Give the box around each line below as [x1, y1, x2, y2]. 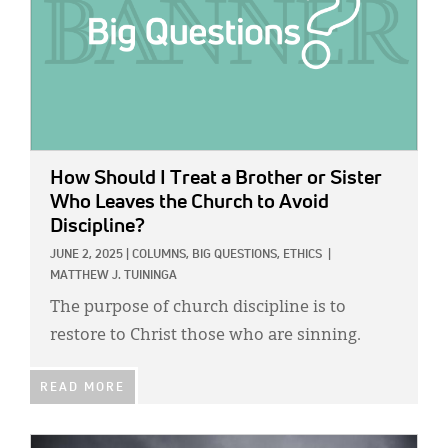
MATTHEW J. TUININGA [50, 270, 177, 283]
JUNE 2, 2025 [50, 249, 123, 262]
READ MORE [40, 382, 125, 395]
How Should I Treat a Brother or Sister [50, 168, 382, 189]
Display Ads [30, 38, 114, 54]
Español [30, 167, 87, 183]
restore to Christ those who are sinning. [50, 328, 361, 345]
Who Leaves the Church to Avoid [50, 192, 329, 213]
